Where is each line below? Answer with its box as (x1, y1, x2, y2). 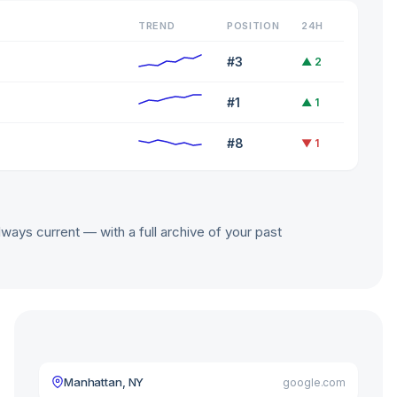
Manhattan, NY (64, 374, 144, 389)
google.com (283, 375, 346, 389)
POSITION (227, 19, 280, 32)
